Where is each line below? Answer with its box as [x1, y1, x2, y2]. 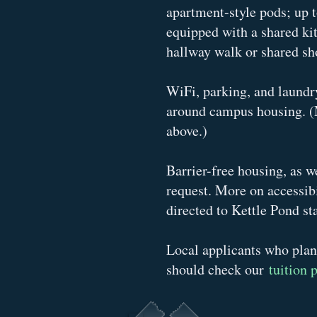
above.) [166, 121, 207, 140]
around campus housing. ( [166, 101, 314, 120]
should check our [166, 260, 269, 279]
